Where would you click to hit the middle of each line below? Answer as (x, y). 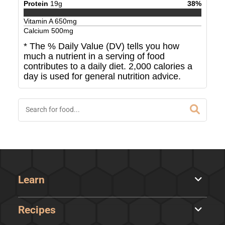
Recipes (37, 210)
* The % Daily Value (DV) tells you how (101, 46)
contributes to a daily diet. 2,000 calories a (108, 67)
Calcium (37, 31)
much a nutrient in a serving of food (94, 57)
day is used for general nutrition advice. (102, 77)
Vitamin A (39, 21)
